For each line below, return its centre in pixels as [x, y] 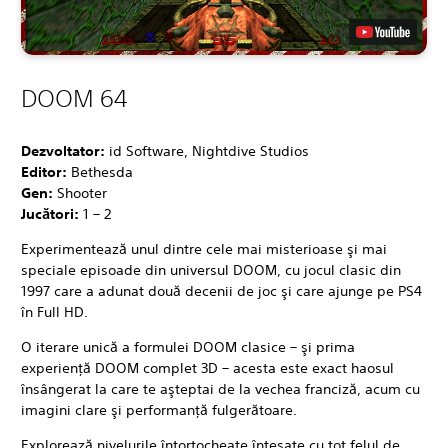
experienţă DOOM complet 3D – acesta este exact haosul [207, 367]
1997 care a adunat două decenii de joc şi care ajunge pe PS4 [221, 290]
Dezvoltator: [65, 150]
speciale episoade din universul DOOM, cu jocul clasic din [211, 269]
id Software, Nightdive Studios [209, 150]
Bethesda [102, 171]
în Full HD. [54, 311]
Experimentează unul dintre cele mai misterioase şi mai [204, 248]
